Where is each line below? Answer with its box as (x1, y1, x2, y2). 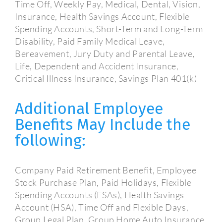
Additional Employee (15, 99, 163, 118)
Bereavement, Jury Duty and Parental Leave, (15, 48, 195, 59)
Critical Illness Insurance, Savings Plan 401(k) (15, 73, 197, 84)
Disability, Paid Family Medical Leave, (15, 36, 165, 47)
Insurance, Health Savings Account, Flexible (15, 11, 190, 22)
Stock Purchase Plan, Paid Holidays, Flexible (15, 177, 192, 188)
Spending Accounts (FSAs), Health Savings (15, 189, 185, 201)
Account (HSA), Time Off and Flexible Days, (15, 202, 189, 213)
